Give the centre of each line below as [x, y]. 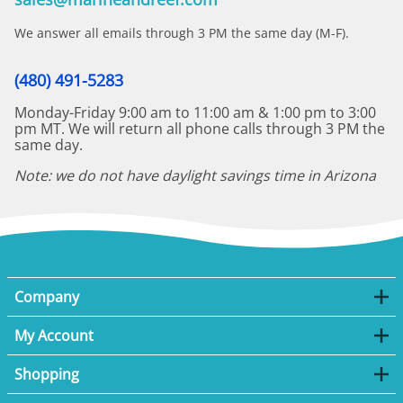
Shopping [47, 374]
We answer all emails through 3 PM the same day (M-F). [182, 32]
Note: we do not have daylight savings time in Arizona [195, 176]
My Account [54, 335]
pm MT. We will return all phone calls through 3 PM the [200, 129]
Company [47, 296]
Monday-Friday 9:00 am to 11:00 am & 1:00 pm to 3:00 [195, 113]
